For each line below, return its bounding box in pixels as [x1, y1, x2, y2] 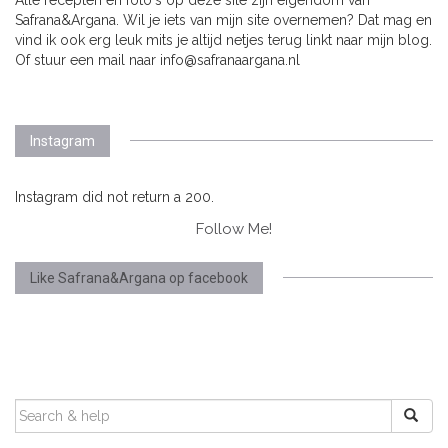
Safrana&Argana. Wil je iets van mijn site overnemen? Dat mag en [15, 11, 432, 28]
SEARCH [15, 398, 77, 417]
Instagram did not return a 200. [15, 188, 214, 205]
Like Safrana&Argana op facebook [30, 269, 248, 286]
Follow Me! [196, 219, 272, 238]
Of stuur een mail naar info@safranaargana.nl [15, 51, 300, 68]
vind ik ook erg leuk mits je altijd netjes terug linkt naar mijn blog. [15, 31, 432, 48]
